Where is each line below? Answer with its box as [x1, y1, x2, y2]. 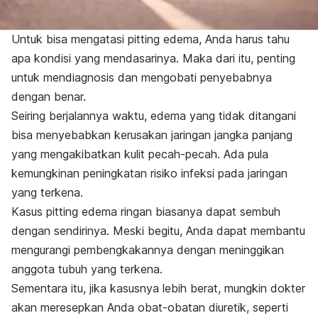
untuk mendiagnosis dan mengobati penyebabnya [11, 70, 272, 85]
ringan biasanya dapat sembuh [117, 204, 280, 219]
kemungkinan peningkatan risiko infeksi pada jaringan [11, 166, 287, 181]
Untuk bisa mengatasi [11, 32, 128, 47]
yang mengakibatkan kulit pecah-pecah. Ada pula [11, 147, 268, 162]
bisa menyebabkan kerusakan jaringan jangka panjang [11, 128, 292, 143]
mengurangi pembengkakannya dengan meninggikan [11, 243, 284, 258]
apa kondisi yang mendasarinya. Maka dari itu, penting [11, 51, 295, 66]
